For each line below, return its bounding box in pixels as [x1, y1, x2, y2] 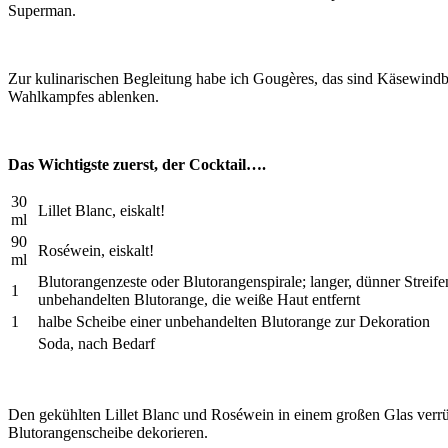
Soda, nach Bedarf [38, 334, 159, 352]
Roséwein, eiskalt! [38, 241, 154, 259]
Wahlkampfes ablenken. [8, 87, 159, 105]
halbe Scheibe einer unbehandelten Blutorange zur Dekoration [38, 312, 430, 330]
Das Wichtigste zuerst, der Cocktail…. [8, 155, 266, 173]
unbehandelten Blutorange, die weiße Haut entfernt [38, 290, 360, 308]
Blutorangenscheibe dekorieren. [8, 423, 208, 441]
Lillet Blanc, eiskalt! [38, 201, 165, 219]
